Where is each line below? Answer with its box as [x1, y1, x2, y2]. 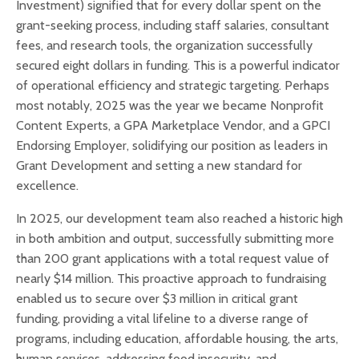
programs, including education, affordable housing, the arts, [16, 331, 338, 347]
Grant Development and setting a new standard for [16, 158, 302, 174]
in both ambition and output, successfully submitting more [16, 231, 334, 247]
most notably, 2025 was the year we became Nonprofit [16, 98, 324, 114]
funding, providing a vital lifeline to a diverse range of [16, 311, 309, 327]
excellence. [16, 178, 79, 194]
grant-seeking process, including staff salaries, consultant [16, 18, 329, 34]
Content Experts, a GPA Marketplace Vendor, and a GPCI [16, 118, 330, 134]
